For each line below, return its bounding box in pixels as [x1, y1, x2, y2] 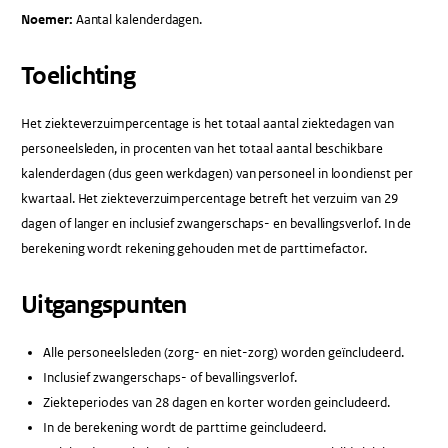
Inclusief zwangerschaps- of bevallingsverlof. [42, 369, 297, 387]
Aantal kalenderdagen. [72, 11, 203, 29]
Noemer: [21, 11, 73, 29]
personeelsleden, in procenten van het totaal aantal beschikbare [21, 140, 383, 158]
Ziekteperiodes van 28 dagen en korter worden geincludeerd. [42, 394, 390, 412]
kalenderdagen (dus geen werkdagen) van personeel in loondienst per [21, 165, 413, 183]
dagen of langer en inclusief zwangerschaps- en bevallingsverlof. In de [21, 215, 412, 233]
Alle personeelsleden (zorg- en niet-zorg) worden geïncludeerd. [42, 344, 404, 362]
